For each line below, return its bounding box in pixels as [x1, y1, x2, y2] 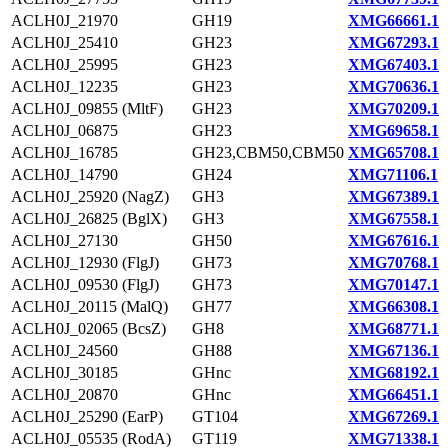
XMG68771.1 [348, 320, 439, 337]
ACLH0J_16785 [11, 144, 118, 161]
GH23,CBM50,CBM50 [192, 144, 344, 161]
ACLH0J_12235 [11, 78, 118, 95]
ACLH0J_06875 [11, 122, 118, 139]
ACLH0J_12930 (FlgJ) [11, 254, 159, 271]
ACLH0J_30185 [11, 364, 118, 381]
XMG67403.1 [348, 56, 439, 73]
